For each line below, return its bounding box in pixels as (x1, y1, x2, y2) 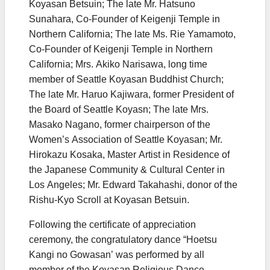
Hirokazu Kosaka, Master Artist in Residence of (29, 149, 230, 161)
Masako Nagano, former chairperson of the (29, 119, 210, 131)
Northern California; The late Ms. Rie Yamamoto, (29, 28, 236, 40)
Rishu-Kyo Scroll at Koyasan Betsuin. (29, 194, 189, 206)
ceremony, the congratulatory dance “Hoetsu (29, 234, 217, 246)
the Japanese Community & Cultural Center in (29, 164, 225, 176)
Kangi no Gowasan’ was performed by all (29, 249, 204, 261)
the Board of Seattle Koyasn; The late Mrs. (29, 104, 209, 116)
